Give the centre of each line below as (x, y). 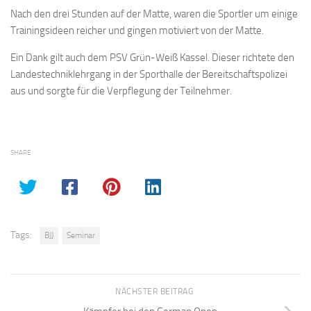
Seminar (81, 235)
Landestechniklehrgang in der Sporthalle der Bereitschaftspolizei (149, 74)
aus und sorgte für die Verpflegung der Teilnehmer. (121, 91)
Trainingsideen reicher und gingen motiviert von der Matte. (137, 30)
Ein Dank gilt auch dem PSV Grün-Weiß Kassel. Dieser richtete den (152, 57)
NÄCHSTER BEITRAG (155, 291)
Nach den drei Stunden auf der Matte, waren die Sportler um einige (154, 14)
